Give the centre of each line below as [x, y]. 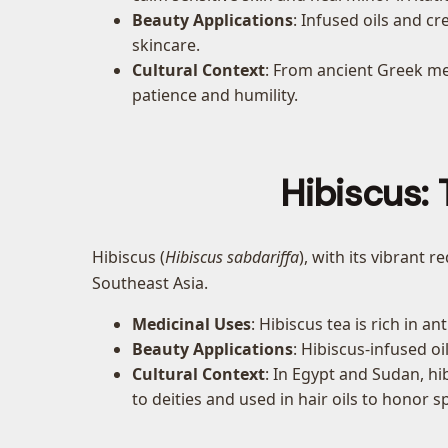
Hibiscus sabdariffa [232, 257]
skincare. [166, 45]
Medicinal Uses [191, 324]
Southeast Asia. [150, 283]
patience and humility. [215, 95]
